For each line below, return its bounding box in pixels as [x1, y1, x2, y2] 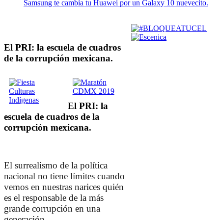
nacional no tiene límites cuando [4, 171, 125, 182]
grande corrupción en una [4, 203, 100, 214]
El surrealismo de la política [4, 160, 108, 171]
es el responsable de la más [4, 192, 104, 203]
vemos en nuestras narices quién [4, 182, 124, 192]
